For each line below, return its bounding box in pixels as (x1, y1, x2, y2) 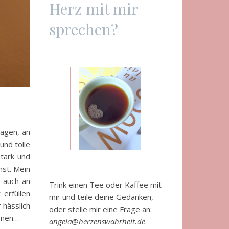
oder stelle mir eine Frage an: (49, 204, 152, 215)
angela (49, 216, 72, 227)
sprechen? (49, 18, 118, 39)
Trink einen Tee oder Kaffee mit (49, 179, 162, 190)
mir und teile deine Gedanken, (49, 192, 153, 202)
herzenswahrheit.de (79, 216, 145, 227)
